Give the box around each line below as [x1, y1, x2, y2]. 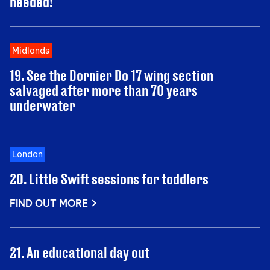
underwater [10, 96, 75, 114]
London [12, 149, 43, 160]
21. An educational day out [10, 243, 149, 261]
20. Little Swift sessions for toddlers [10, 170, 209, 187]
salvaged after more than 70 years [10, 81, 198, 99]
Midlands [12, 45, 49, 56]
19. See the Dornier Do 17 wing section [10, 66, 213, 84]
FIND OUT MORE [10, 197, 88, 209]
